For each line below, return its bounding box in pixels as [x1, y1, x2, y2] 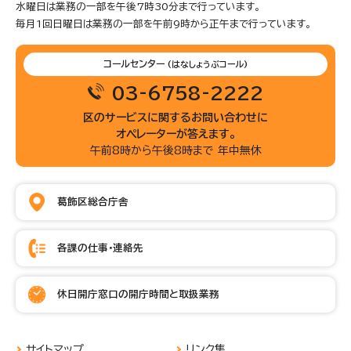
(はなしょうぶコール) [167, 60, 248, 68]
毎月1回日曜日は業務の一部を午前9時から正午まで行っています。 [16, 18, 312, 29]
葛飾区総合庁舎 [57, 196, 128, 207]
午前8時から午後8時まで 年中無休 [89, 144, 262, 156]
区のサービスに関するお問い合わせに [83, 111, 268, 123]
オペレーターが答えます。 [115, 128, 236, 139]
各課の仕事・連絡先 [57, 242, 143, 253]
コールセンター [103, 59, 165, 68]
